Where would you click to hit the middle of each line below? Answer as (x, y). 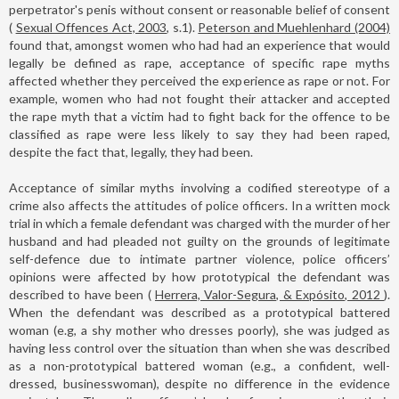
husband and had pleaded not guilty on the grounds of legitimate (199, 240)
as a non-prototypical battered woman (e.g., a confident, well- (199, 365)
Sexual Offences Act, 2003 (91, 27)
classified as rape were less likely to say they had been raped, (199, 134)
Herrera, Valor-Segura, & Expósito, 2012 (269, 294)
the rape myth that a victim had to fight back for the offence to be (199, 116)
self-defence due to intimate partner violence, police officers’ (199, 258)
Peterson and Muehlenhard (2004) (294, 27)
